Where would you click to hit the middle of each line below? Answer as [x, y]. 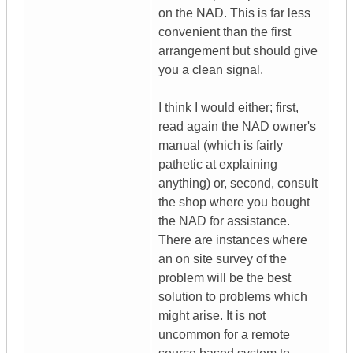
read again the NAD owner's [237, 127]
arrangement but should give [238, 51]
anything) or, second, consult [238, 184]
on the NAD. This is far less [234, 13]
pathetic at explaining [218, 165]
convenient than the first [225, 32]
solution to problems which [233, 297]
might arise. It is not [212, 316]
